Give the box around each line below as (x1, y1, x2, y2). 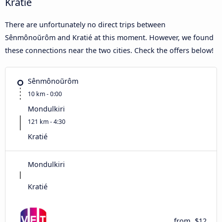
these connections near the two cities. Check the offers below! (5, 45, 214, 55)
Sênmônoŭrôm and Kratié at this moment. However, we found (5, 32, 214, 42)
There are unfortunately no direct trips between (5, 19, 166, 29)
